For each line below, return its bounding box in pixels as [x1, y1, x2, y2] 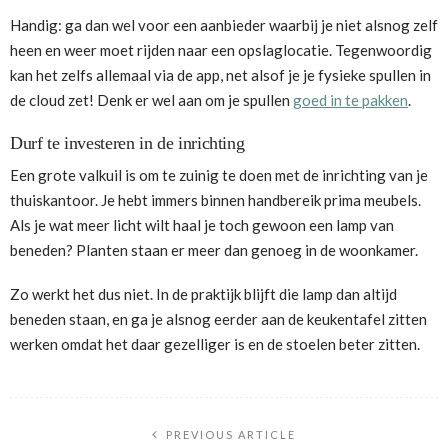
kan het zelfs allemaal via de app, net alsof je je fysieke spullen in [10, 66, 431, 85]
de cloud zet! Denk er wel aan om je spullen [10, 91, 293, 110]
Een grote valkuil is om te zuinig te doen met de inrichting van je [10, 166, 428, 185]
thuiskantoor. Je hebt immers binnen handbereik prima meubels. [10, 191, 421, 210]
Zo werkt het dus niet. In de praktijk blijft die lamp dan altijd [10, 284, 397, 303]
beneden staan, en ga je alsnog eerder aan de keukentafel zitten [10, 309, 427, 328]
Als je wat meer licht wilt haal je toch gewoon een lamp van [10, 216, 394, 235]
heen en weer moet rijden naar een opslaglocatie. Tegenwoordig [10, 41, 432, 60]
